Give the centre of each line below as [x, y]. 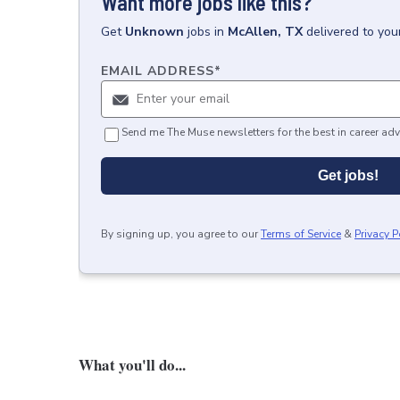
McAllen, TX [265, 31]
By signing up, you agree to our [179, 233]
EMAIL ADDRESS [158, 71]
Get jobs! [348, 175]
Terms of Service [301, 233]
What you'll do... [132, 364]
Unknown [154, 31]
